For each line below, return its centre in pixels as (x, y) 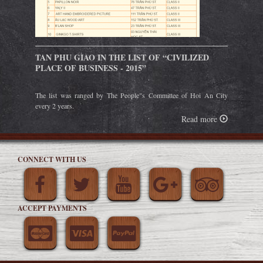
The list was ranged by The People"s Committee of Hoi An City (131, 95)
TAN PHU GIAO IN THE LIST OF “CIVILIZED (122, 57)
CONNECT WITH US (52, 159)
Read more (200, 119)
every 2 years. (55, 105)
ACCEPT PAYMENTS (52, 208)
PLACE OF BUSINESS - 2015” (91, 68)
